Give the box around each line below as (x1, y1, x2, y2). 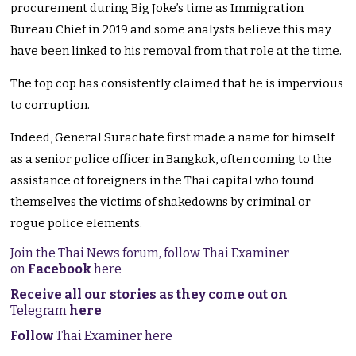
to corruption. (10, 98, 91, 113)
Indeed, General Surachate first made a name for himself (10, 130, 335, 145)
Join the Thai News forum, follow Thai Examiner (10, 246, 290, 261)
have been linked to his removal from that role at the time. (10, 44, 342, 59)
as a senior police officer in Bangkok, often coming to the (10, 152, 332, 167)
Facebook (28, 261, 92, 277)
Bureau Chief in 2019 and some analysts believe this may (10, 22, 332, 37)
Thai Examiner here (53, 328, 173, 344)
